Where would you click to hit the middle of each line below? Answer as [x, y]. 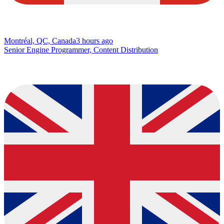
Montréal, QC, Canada [40, 40]
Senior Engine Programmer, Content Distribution [81, 49]
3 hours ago [94, 40]
